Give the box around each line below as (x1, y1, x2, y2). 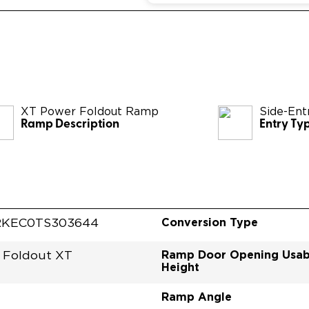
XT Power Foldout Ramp (21, 106, 159, 117)
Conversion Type (161, 215, 258, 228)
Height (161, 260, 199, 273)
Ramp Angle (161, 290, 232, 303)
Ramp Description (21, 118, 120, 130)
